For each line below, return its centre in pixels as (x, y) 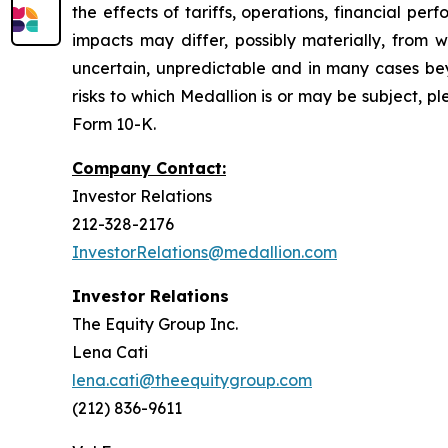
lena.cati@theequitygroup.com (192, 380)
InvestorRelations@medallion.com (204, 252)
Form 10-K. (114, 124)
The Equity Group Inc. (155, 324)
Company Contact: (149, 168)
